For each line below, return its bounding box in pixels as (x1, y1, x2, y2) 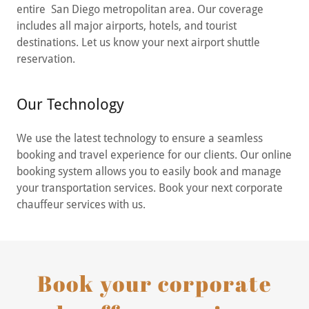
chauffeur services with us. (17, 198, 146, 211)
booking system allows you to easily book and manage (17, 165, 281, 178)
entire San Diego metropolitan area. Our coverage (17, 3, 263, 16)
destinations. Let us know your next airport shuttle (17, 36, 260, 49)
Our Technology (17, 96, 124, 113)
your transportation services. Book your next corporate (17, 181, 283, 195)
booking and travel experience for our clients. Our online (17, 148, 292, 161)
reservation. (17, 52, 75, 66)
